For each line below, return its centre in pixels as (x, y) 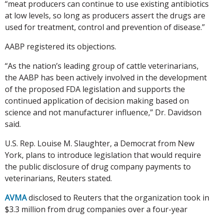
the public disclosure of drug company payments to (98, 166)
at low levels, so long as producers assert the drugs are (105, 15)
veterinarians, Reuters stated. (58, 178)
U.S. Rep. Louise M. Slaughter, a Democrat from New (100, 143)
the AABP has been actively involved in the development (106, 77)
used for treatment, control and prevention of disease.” (105, 27)
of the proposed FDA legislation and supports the (95, 89)
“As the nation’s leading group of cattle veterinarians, (102, 66)
